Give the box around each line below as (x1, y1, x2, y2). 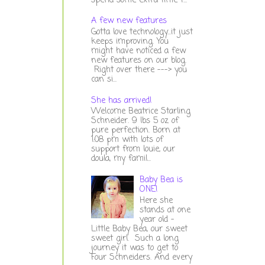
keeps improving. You (91, 35, 169, 48)
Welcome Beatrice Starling (91, 105, 190, 118)
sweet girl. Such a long (91, 232, 179, 245)
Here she (140, 194, 173, 207)
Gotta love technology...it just (91, 25, 193, 38)
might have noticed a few (91, 44, 186, 57)
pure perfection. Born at (91, 124, 180, 137)
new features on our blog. (91, 54, 186, 67)
